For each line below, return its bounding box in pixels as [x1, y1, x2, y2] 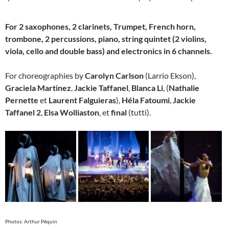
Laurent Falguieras [49, 95, 116, 105]
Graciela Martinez [5, 83, 71, 93]
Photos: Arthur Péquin [5, 218, 57, 224]
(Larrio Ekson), [144, 71, 196, 81]
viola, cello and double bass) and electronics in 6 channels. [5, 46, 212, 56]
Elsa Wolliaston [44, 107, 99, 118]
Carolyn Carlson [85, 71, 144, 81]
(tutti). [127, 107, 151, 118]
